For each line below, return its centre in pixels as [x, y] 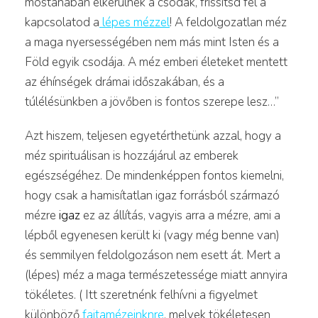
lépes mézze [133, 22]
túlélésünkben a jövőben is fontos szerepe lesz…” [152, 102]
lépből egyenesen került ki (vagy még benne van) [152, 235]
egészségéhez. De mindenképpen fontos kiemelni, [154, 175]
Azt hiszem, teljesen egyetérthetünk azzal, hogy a [153, 136]
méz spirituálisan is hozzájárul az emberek [132, 155]
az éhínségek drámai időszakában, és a [125, 82]
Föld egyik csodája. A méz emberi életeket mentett [156, 62]
